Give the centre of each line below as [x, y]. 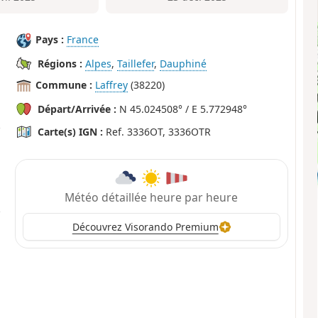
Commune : [64, 85]
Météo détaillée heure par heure [152, 197]
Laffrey [112, 85]
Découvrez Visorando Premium [145, 227]
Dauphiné [183, 64]
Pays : [50, 40]
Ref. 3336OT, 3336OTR [157, 132]
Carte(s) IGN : [71, 132]
